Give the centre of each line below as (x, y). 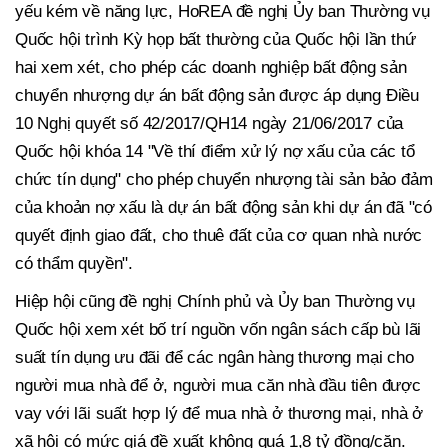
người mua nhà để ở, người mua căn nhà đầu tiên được (218, 386)
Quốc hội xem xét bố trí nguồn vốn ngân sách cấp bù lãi (218, 330)
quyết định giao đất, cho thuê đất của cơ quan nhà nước (219, 236)
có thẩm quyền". (74, 264)
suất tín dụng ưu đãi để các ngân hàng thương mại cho (214, 358)
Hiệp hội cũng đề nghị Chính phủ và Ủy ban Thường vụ (215, 302)
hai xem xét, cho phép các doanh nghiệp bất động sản (211, 68)
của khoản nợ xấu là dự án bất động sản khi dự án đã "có (223, 208)
